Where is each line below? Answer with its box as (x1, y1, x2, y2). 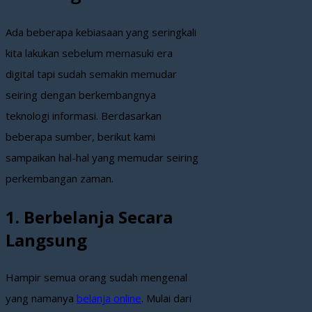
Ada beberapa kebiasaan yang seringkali (6, 24, 196, 39)
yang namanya (6, 291, 77, 306)
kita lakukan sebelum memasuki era (6, 45, 173, 60)
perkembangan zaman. (6, 171, 114, 185)
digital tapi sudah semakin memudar (6, 66, 177, 81)
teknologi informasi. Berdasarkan (6, 108, 162, 123)
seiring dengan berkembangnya (6, 87, 156, 102)
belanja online (77, 291, 141, 306)
